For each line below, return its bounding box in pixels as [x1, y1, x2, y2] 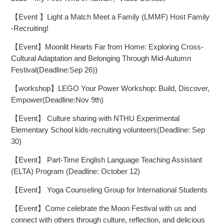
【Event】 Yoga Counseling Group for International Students [11, 185, 207, 194]
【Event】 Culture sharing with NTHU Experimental [11, 114, 179, 123]
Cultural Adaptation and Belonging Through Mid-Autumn [11, 54, 191, 63]
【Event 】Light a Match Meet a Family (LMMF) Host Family [11, 12, 209, 21]
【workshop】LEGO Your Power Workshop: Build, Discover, [11, 84, 209, 93]
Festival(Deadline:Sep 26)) [11, 65, 97, 74]
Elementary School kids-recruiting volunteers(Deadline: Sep [11, 125, 205, 134]
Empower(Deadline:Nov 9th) [11, 95, 103, 104]
